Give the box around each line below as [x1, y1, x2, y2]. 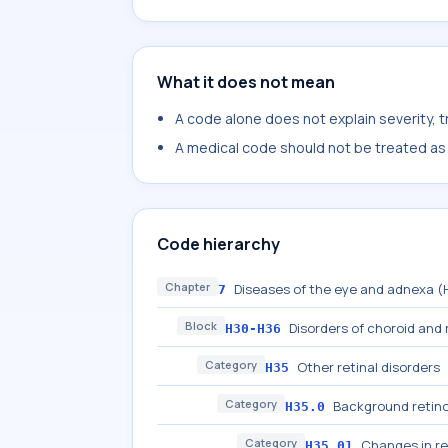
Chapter [165, 279, 210, 294]
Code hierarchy [157, 233, 280, 255]
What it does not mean [157, 71, 335, 93]
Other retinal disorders [297, 358, 440, 376]
